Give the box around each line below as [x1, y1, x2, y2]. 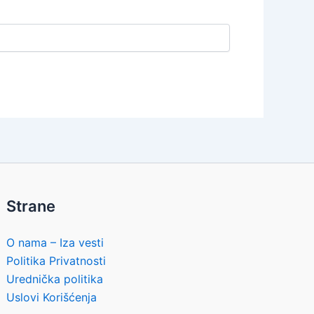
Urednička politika [6, 272, 104, 287]
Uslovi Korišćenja [6, 290, 97, 305]
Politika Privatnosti [6, 254, 107, 268]
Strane [6, 197, 56, 216]
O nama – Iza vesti [6, 235, 104, 250]
